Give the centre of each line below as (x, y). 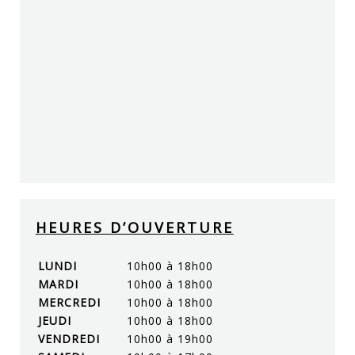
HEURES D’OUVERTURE (134, 227)
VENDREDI (69, 338)
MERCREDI (69, 302)
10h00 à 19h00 (170, 338)
